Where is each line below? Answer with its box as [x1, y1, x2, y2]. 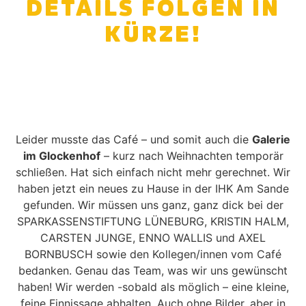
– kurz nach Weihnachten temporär [100, 149, 283, 163]
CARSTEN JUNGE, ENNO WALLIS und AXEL [40, 231, 266, 245]
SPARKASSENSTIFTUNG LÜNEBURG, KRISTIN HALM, [17, 214, 289, 229]
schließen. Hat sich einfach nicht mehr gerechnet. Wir [16, 165, 290, 180]
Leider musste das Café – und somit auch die [16, 133, 252, 147]
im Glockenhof [23, 149, 100, 163]
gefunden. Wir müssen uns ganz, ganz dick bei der [23, 198, 283, 212]
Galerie [252, 133, 290, 147]
